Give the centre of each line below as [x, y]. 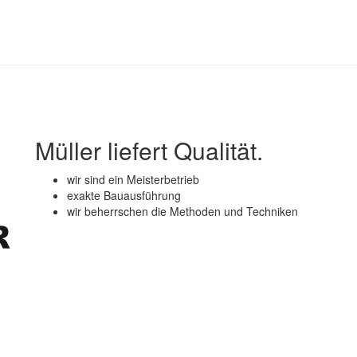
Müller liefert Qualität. [149, 150]
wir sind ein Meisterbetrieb [133, 179]
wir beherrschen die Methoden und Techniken [182, 211]
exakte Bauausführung [124, 195]
